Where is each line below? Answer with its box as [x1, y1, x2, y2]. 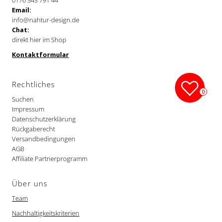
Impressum [12, 105, 45, 114]
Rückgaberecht [12, 124, 55, 134]
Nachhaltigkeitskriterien [12, 209, 80, 218]
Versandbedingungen [12, 134, 76, 144]
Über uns [12, 178, 48, 189]
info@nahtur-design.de [12, 15, 80, 25]
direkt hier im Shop [12, 35, 67, 45]
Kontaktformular [12, 50, 69, 59]
